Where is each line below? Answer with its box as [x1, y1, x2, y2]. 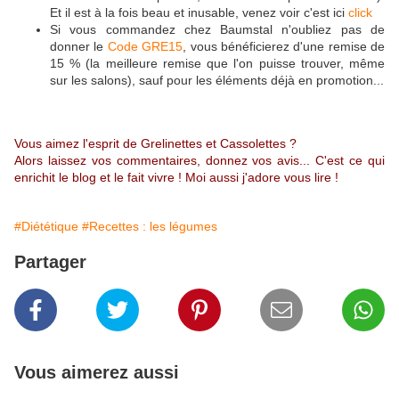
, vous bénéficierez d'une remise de [183, 39, 385, 54]
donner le [50, 39, 108, 54]
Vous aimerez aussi [14, 362, 179, 383]
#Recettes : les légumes [82, 219, 217, 234]
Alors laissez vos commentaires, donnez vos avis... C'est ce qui [14, 153, 385, 168]
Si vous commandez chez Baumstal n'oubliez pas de [50, 22, 385, 37]
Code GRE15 [107, 39, 183, 54]
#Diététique [14, 219, 78, 234]
